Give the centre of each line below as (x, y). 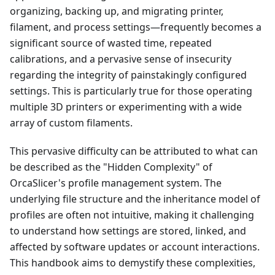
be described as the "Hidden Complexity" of (111, 167)
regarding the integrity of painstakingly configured (128, 75)
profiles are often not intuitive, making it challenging (132, 215)
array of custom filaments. (71, 123)
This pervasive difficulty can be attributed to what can (134, 151)
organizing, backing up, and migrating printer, (117, 11)
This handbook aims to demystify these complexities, (133, 263)
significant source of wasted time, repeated (111, 43)
